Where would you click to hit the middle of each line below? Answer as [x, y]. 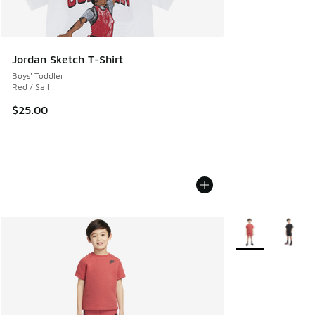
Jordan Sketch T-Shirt [67, 59]
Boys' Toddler [38, 75]
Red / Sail [31, 86]
